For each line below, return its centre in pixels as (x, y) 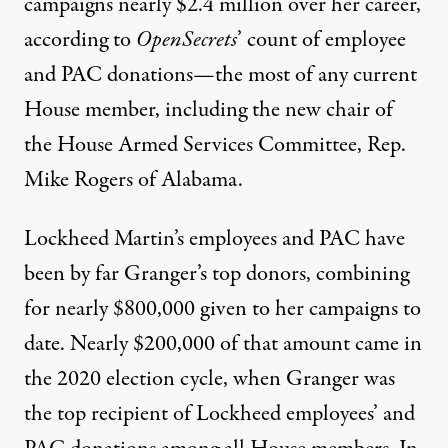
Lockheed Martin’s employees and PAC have (214, 239)
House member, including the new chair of (208, 110)
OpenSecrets (186, 40)
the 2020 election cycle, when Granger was (209, 379)
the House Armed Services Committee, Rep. (215, 145)
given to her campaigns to (308, 309)
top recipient (112, 414)
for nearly (68, 309)
